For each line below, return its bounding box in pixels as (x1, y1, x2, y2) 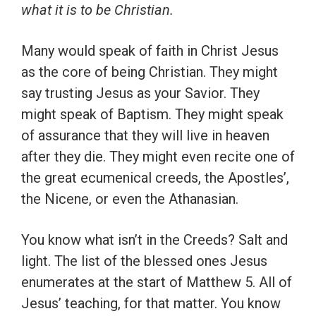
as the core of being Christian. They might (21, 63, 278, 81)
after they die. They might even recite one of (21, 148, 295, 166)
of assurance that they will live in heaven (21, 127, 269, 145)
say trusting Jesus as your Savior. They (21, 85, 260, 102)
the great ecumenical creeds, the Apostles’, (21, 169, 289, 187)
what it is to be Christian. (21, 1, 174, 19)
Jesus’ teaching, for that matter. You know (21, 295, 281, 312)
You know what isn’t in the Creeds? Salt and (21, 231, 288, 249)
